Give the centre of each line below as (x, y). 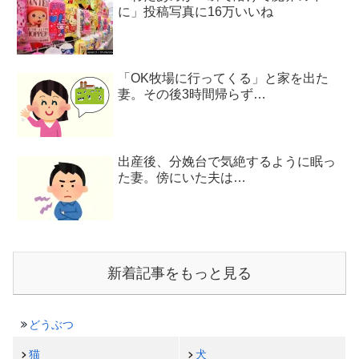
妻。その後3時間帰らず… (192, 95)
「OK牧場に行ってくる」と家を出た (224, 79)
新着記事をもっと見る (179, 274)
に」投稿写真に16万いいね (196, 12)
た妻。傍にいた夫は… (182, 177)
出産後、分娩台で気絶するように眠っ (227, 161)
